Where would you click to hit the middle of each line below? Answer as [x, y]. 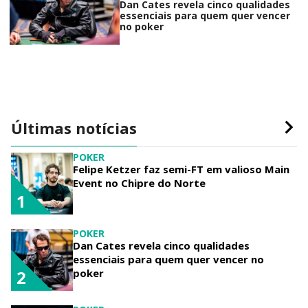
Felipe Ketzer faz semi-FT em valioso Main [181, 169]
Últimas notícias [74, 128]
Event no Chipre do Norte [139, 183]
